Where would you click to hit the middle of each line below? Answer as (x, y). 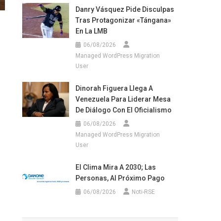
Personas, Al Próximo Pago (120, 178)
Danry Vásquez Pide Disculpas (125, 9)
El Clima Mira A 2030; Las (115, 167)
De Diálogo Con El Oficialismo (123, 110)
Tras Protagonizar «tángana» (123, 20)
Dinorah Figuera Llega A (114, 88)
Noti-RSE (143, 192)
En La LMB (91, 31)
